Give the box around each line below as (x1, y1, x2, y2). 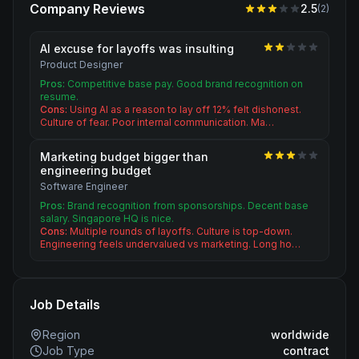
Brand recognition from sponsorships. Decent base (67, 200, 309, 212)
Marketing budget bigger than (40, 150, 208, 163)
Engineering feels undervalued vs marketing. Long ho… (40, 238, 301, 250)
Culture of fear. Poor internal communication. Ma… (40, 116, 274, 128)
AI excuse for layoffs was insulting (40, 42, 234, 55)
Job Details (30, 296, 100, 313)
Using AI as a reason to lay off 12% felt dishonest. (70, 103, 301, 115)
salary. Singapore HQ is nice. (40, 212, 174, 224)
